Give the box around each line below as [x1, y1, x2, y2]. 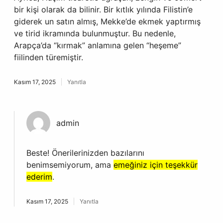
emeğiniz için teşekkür [113, 160, 198, 170]
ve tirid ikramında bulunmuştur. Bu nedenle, [14, 28, 176, 38]
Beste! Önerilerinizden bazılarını [26, 148, 144, 158]
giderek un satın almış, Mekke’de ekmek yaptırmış [14, 16, 201, 26]
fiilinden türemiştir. [14, 52, 83, 62]
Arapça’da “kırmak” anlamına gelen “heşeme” [14, 40, 181, 50]
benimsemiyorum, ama [26, 160, 113, 170]
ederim [26, 172, 52, 182]
